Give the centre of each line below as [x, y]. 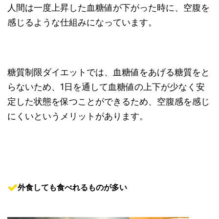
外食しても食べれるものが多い [72, 187]
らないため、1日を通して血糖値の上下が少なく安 [106, 87]
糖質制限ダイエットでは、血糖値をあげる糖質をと [109, 72]
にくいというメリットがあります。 [78, 116]
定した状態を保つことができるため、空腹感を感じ [109, 102]
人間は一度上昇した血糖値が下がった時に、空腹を [109, 8]
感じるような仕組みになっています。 [82, 22]
